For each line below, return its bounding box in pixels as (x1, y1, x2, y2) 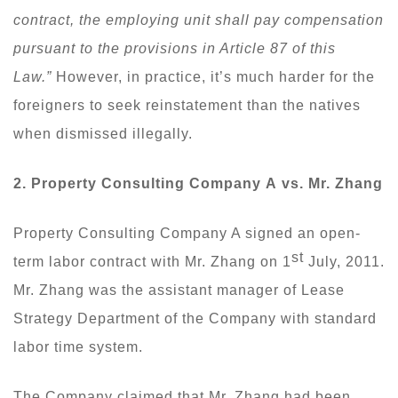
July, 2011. (304, 253, 385, 269)
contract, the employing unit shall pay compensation (13, 12, 384, 28)
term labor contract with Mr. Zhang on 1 (13, 253, 291, 269)
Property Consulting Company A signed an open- (13, 225, 361, 241)
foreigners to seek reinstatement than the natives (13, 97, 361, 113)
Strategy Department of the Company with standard (13, 310, 377, 326)
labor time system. (13, 338, 143, 354)
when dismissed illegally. (13, 125, 193, 141)
